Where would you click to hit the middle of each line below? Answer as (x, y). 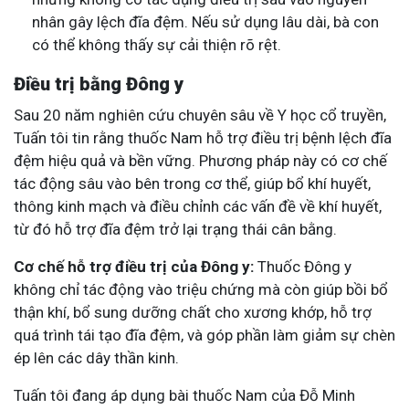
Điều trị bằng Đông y (99, 84)
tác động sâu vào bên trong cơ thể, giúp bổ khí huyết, (192, 183)
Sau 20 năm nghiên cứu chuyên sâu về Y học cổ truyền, (200, 115)
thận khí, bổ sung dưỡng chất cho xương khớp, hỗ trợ (193, 312)
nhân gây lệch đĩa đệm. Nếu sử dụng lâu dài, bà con (205, 21)
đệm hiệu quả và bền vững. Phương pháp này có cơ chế (200, 160)
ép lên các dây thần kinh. (96, 357)
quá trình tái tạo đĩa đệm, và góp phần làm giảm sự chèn (204, 335)
